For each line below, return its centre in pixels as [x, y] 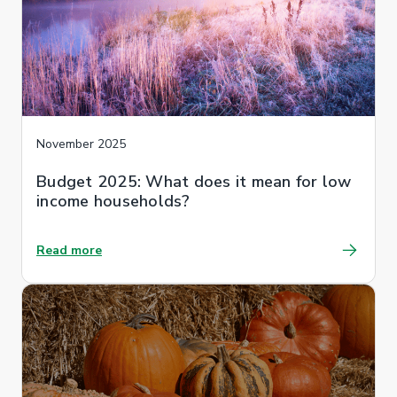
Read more [69, 250]
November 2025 [81, 144]
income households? [113, 201]
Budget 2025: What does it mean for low [194, 181]
